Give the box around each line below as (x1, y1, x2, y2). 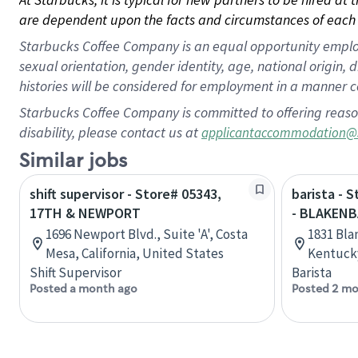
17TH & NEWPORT (30, 204, 141, 222)
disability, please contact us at (19, 123, 201, 141)
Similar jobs (19, 149, 127, 173)
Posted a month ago (30, 281, 137, 296)
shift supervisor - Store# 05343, (30, 185, 221, 203)
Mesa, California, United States (46, 245, 224, 262)
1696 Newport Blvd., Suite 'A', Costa (46, 225, 248, 243)
